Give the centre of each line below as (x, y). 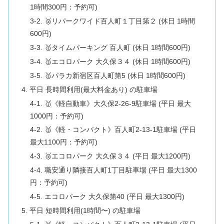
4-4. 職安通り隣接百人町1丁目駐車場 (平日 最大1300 (114, 170)
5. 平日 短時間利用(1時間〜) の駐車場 (81, 210)
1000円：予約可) (57, 116)
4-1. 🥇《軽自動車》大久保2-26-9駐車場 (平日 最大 (111, 103)
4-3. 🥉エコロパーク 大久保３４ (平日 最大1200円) (110, 156)
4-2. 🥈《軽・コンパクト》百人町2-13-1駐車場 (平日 (113, 130)
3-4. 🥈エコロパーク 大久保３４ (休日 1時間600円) (110, 61)
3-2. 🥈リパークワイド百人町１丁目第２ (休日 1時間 (113, 21)
